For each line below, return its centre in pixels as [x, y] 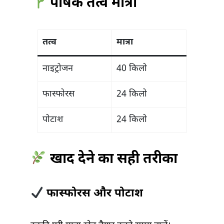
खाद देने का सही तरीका [112, 160]
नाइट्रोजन [58, 69]
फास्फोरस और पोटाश [93, 194]
